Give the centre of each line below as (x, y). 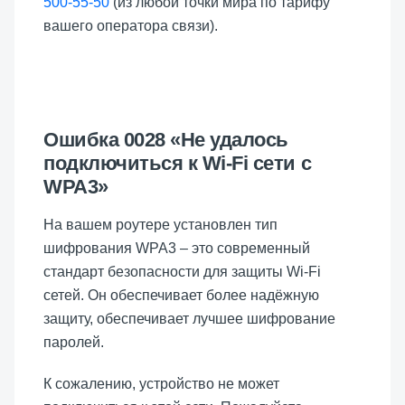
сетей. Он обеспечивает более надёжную (181, 296)
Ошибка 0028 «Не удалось (166, 140)
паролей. (74, 343)
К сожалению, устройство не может (161, 384)
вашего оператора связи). (131, 26)
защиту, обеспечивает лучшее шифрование (189, 319)
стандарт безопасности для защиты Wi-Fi (182, 272)
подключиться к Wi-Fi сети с (178, 164)
